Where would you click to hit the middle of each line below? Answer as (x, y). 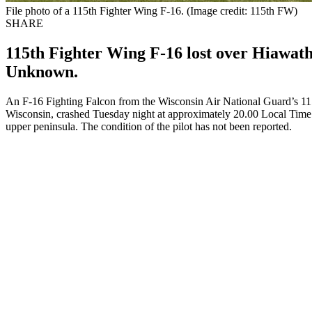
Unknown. (42, 71)
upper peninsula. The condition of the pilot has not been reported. (149, 126)
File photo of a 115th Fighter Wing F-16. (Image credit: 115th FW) (151, 10)
